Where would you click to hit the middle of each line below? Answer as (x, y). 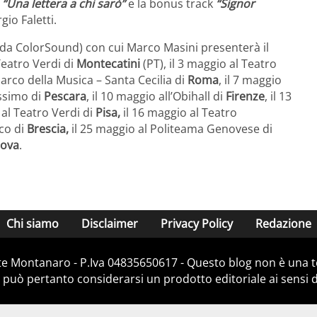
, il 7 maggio (250, 80)
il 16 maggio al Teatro (180, 113)
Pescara (65, 97)
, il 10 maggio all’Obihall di (156, 97)
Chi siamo (32, 224)
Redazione (283, 224)
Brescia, (49, 129)
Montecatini (110, 64)
